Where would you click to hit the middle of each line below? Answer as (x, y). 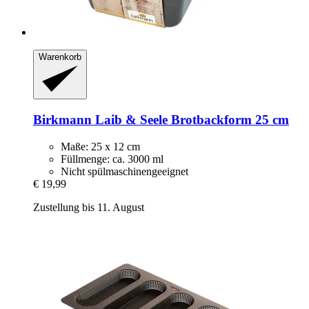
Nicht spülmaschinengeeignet (124, 171)
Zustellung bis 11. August (89, 207)
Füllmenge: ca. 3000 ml (112, 159)
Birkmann (62, 119)
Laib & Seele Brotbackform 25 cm (190, 119)
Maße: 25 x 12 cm (100, 146)
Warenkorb (60, 57)
